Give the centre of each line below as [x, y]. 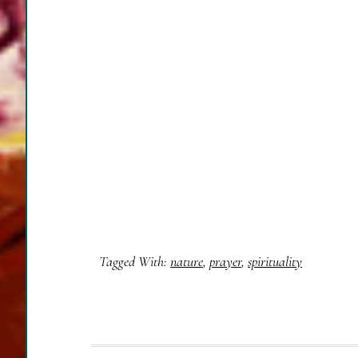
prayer [225, 261]
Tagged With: [135, 261]
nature [187, 261]
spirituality [275, 261]
